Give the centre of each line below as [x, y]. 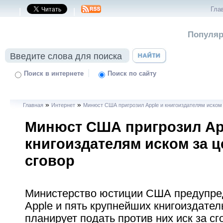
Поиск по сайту [132, 74]
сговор [50, 161]
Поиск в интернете [54, 74]
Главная [33, 105]
